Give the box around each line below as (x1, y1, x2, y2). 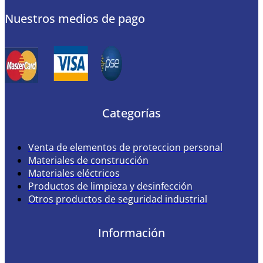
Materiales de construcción (28, 153, 149, 167)
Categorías (102, 105, 161, 122)
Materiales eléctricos (28, 166, 120, 180)
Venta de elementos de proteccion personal (28, 140, 222, 154)
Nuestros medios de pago (5, 10, 145, 26)
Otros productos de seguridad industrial (28, 192, 207, 205)
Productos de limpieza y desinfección (28, 179, 193, 193)
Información (98, 225, 165, 241)
